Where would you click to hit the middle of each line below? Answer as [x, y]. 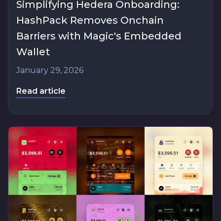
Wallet [33, 52]
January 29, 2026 [50, 71]
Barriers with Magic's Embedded [99, 36]
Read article [41, 91]
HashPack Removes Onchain [90, 20]
